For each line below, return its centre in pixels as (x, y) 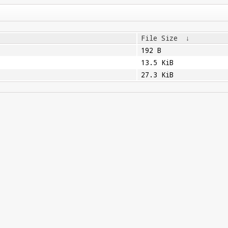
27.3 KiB (157, 75)
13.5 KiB (157, 63)
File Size (159, 38)
